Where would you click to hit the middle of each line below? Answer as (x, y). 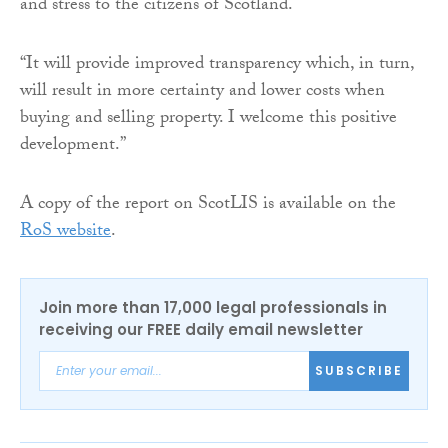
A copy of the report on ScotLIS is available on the (208, 205)
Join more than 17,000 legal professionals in (213, 307)
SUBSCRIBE (359, 371)
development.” (73, 146)
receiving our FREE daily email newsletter (201, 329)
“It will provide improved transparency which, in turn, (217, 65)
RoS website (65, 232)
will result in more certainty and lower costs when (202, 92)
